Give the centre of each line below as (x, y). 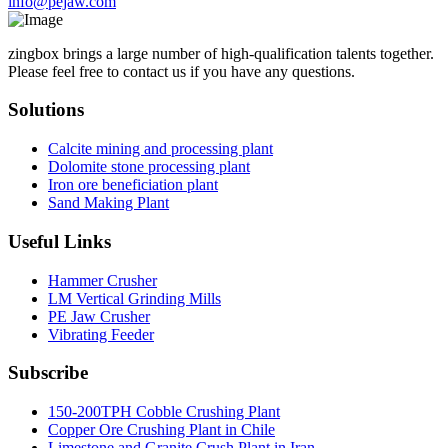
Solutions (46, 110)
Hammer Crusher (102, 280)
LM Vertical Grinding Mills (134, 298)
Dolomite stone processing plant (149, 167)
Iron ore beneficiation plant (133, 185)
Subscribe (48, 373)
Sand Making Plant (108, 203)
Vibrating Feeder (101, 334)
